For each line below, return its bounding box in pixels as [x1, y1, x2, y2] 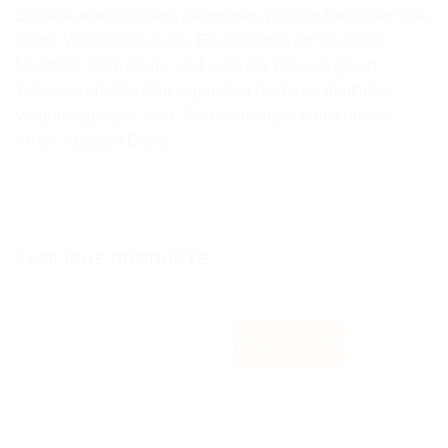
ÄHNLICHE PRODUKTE [15, 250, 210, 268]
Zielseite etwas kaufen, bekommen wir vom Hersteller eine [15, 6, 428, 24]
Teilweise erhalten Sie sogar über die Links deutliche [15, 81, 389, 99]
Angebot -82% [235, 334, 343, 352]
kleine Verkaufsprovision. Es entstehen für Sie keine [15, 31, 383, 49]
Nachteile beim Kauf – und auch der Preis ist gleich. [15, 56, 381, 74]
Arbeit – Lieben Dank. [15, 131, 169, 149]
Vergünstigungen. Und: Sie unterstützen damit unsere [15, 106, 393, 124]
